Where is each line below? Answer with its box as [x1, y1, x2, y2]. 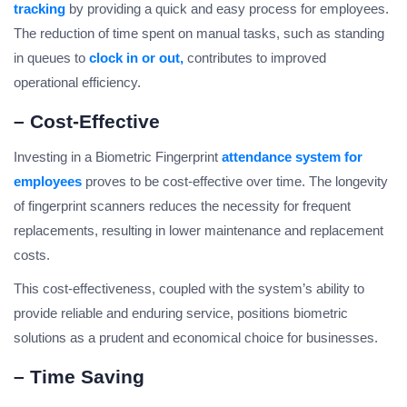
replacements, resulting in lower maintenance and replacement [14, 223, 383, 239]
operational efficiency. [14, 74, 141, 91]
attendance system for [222, 149, 362, 165]
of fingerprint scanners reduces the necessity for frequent [14, 198, 351, 214]
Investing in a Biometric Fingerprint [14, 149, 222, 165]
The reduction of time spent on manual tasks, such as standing [14, 25, 384, 42]
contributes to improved [184, 50, 326, 66]
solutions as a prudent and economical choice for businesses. [14, 330, 378, 346]
